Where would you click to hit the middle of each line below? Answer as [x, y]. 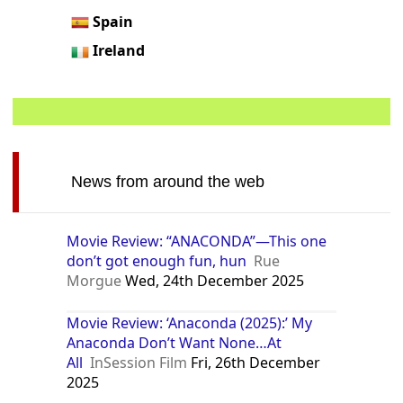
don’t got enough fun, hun [157, 261]
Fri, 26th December [254, 363]
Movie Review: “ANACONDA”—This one [197, 242]
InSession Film [139, 363]
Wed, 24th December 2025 [213, 281]
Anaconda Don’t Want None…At [175, 343]
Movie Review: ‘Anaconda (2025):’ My [190, 323]
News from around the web [167, 182]
